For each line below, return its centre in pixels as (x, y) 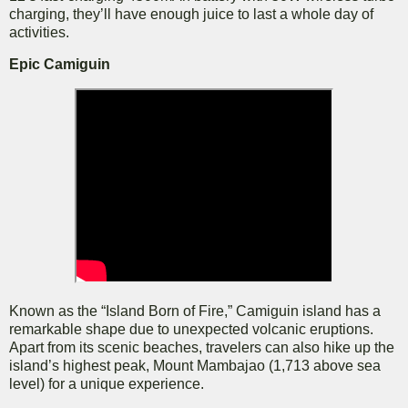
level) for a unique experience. (108, 384)
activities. (39, 32)
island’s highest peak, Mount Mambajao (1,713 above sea (195, 366)
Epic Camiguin (60, 65)
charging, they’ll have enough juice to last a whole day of (191, 14)
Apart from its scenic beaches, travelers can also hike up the (202, 348)
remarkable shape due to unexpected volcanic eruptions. (191, 330)
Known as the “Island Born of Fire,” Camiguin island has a (195, 311)
